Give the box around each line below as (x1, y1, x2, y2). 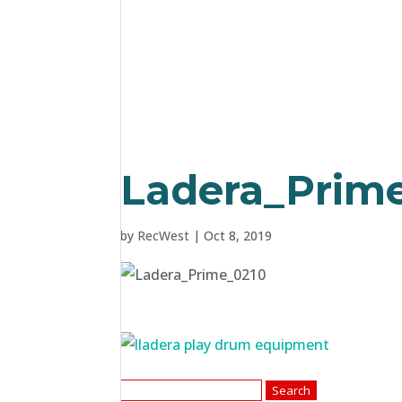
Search (119, 379, 166, 398)
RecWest (137, 227, 190, 244)
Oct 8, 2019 (204, 227, 273, 244)
